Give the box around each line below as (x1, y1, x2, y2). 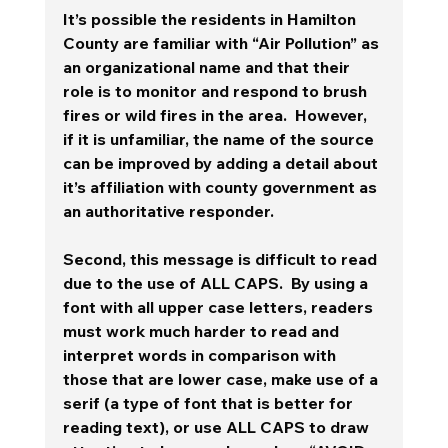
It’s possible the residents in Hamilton (62, 8, 360, 29)
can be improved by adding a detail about (62, 152, 382, 173)
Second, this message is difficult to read (62, 248, 381, 269)
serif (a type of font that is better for (62, 392, 357, 413)
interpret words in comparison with (62, 344, 340, 365)
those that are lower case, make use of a (62, 368, 382, 389)
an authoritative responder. (62, 200, 278, 221)
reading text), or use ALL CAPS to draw (62, 416, 373, 437)
